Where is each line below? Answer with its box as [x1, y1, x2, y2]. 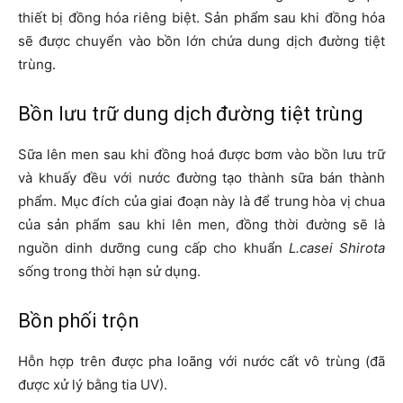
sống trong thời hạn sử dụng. [18, 263, 201, 281]
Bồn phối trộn [18, 309, 139, 333]
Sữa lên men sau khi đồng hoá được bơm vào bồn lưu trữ [18, 146, 385, 164]
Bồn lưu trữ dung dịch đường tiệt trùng [18, 103, 363, 126]
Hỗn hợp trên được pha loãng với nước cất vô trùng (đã [18, 353, 385, 371]
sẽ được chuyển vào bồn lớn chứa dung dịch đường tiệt [18, 32, 385, 50]
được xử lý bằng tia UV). [18, 376, 167, 394]
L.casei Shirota [288, 239, 385, 257]
